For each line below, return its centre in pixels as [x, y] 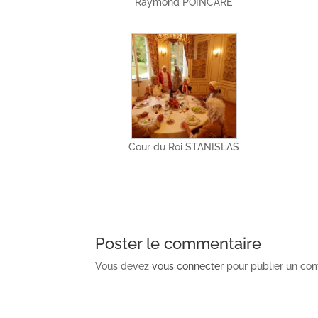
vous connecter [188, 266]
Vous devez [124, 266]
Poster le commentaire [179, 243]
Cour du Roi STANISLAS [183, 147]
